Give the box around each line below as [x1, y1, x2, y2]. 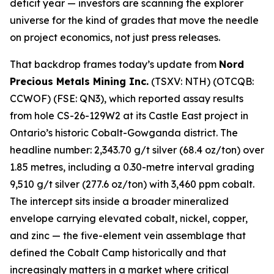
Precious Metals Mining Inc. [10, 75, 149, 87]
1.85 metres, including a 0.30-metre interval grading [10, 161, 254, 173]
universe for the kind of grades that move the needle [10, 14, 259, 26]
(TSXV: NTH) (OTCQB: [149, 75, 254, 87]
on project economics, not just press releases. [10, 31, 220, 43]
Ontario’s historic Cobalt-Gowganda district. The [10, 127, 238, 139]
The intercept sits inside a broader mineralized [10, 195, 229, 207]
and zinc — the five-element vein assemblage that [10, 229, 246, 242]
